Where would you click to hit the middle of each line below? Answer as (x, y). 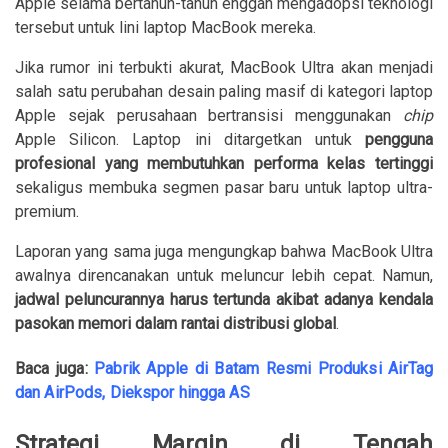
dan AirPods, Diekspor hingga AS (132, 392)
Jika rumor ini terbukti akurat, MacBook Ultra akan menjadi (224, 67)
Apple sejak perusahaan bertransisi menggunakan (209, 115)
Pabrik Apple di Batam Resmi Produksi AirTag (264, 368)
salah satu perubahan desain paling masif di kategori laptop (224, 91)
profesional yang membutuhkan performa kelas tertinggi (224, 163)
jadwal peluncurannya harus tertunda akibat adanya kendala (224, 299)
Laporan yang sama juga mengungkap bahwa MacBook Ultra (224, 251)
